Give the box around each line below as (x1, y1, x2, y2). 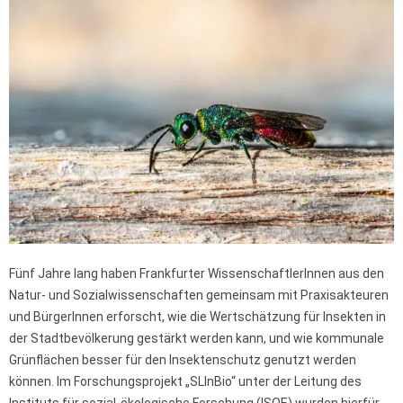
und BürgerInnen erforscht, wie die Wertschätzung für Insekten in (9, 309, 386, 325)
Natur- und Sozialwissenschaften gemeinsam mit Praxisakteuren (9, 288, 389, 303)
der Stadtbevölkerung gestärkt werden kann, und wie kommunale (9, 331, 384, 346)
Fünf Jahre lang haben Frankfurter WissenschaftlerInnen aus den (9, 266, 384, 282)
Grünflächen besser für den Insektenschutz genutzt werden (9, 353, 356, 368)
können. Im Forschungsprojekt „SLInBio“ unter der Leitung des (9, 374, 362, 390)
